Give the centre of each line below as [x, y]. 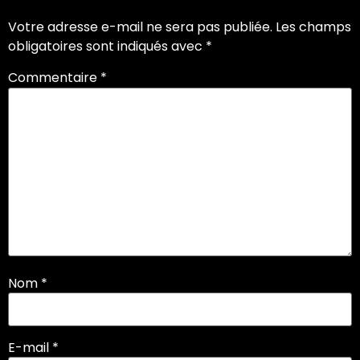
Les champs [313, 27]
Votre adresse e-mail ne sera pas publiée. [140, 27]
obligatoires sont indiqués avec [107, 47]
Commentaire [54, 78]
